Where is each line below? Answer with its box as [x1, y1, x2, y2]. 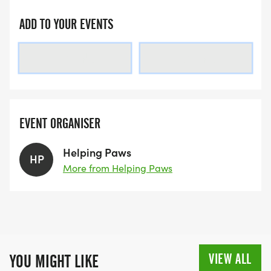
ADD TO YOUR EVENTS [19, 16, 113, 33]
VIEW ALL [209, 250, 252, 268]
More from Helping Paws [63, 162, 172, 174]
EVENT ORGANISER [19, 115, 100, 132]
